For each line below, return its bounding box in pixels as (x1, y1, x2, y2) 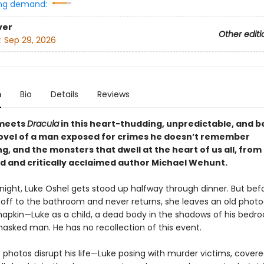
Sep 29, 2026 (4, 34, 56, 47)
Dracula (27, 118, 59, 130)
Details (50, 88, 78, 100)
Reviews (97, 88, 130, 100)
